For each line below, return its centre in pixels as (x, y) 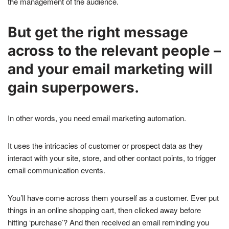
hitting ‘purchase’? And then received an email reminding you (108, 222)
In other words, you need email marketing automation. (97, 118)
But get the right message (98, 32)
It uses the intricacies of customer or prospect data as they (105, 146)
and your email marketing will (110, 69)
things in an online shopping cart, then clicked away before (104, 210)
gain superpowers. (73, 88)
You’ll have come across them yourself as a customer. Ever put (113, 198)
